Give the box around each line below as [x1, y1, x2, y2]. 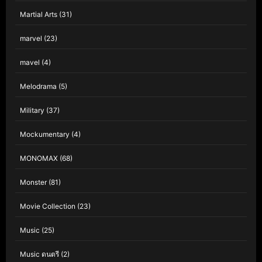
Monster [20, 178, 47, 187]
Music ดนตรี [20, 250, 59, 259]
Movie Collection [20, 202, 75, 211]
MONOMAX [20, 154, 58, 163]
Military [20, 106, 44, 115]
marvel [20, 34, 42, 43]
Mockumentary [20, 130, 70, 139]
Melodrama [20, 82, 57, 91]
